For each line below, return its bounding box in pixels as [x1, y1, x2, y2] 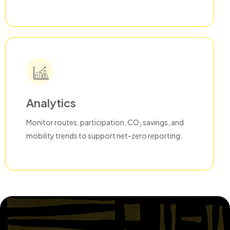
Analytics [26, 95, 76, 110]
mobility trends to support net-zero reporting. [26, 131, 182, 141]
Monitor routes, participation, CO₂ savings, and [26, 118, 184, 127]
